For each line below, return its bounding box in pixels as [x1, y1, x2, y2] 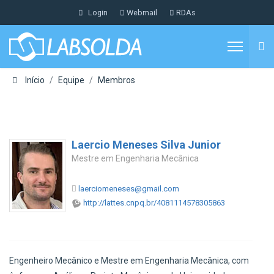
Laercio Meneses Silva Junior [72, 138, 221, 151]
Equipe [57, 75, 84, 85]
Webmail [127, 8, 157, 17]
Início [24, 75, 45, 85]
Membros [97, 75, 135, 85]
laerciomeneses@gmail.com [78, 184, 179, 193]
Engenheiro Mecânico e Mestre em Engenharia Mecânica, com [9, 256, 249, 265]
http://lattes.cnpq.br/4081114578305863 [83, 198, 225, 207]
